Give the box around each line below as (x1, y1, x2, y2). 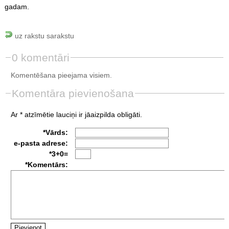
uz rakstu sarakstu (12, 31, 74, 40)
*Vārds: (42, 128, 68, 136)
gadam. (4, 2, 29, 11)
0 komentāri (11, 51, 70, 63)
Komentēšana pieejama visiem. (10, 71, 112, 79)
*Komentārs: (25, 160, 68, 169)
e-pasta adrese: (13, 139, 68, 147)
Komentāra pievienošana (11, 87, 134, 99)
